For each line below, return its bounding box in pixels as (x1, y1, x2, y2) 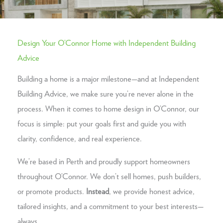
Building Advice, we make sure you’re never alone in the (17, 90, 194, 98)
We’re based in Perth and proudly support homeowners (17, 158, 190, 166)
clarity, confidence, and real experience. (17, 134, 142, 143)
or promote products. (17, 188, 86, 196)
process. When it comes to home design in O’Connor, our (17, 105, 199, 113)
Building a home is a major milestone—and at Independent (17, 75, 199, 83)
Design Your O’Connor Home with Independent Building (17, 39, 196, 48)
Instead (86, 188, 109, 196)
